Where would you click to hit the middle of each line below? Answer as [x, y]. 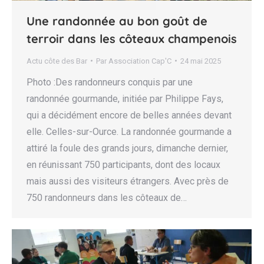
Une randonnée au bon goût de [117, 21]
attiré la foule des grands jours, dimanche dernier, [127, 148]
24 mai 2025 [201, 61]
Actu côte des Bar [57, 61]
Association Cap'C [140, 61]
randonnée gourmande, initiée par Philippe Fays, [125, 98]
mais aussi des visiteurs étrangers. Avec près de [128, 181]
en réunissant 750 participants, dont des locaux [123, 164]
